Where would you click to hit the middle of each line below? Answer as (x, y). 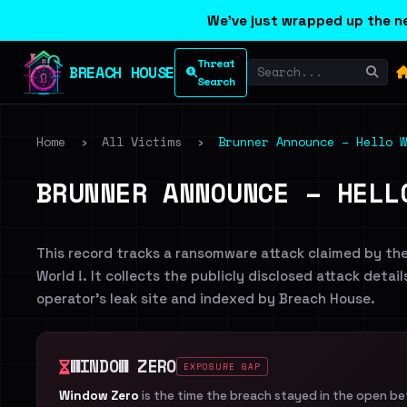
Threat (216, 63)
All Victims (142, 142)
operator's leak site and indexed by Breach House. (206, 298)
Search (216, 81)
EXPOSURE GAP (222, 367)
